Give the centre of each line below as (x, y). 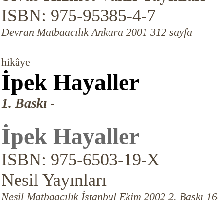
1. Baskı (24, 103)
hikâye (16, 62)
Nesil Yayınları (54, 180)
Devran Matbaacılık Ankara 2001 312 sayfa (97, 32)
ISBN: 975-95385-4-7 (78, 16)
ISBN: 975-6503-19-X (80, 160)
